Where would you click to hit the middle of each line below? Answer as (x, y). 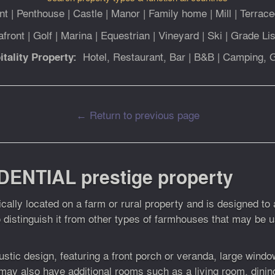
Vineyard (178, 34)
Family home (177, 13)
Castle (87, 13)
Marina (76, 34)
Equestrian (125, 34)
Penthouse (40, 13)
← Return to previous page (137, 114)
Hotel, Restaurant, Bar (134, 56)
